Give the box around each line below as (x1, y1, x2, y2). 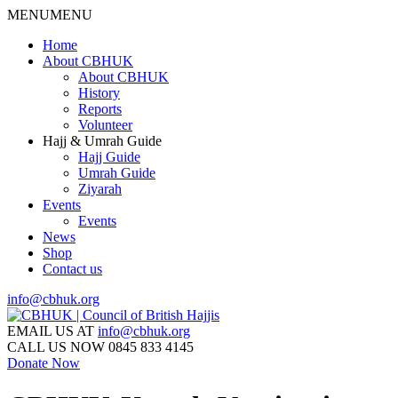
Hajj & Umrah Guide (43, 133, 162, 148)
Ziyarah (78, 181, 122, 196)
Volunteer (78, 117, 132, 132)
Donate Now (7, 355, 80, 370)
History (78, 85, 120, 100)
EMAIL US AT (7, 323, 94, 338)
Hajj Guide (78, 149, 140, 164)
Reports (78, 101, 122, 116)
